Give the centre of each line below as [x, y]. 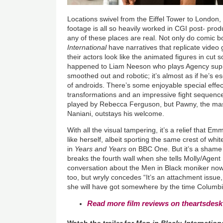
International [87, 47]
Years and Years [101, 149]
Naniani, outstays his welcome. [117, 113]
